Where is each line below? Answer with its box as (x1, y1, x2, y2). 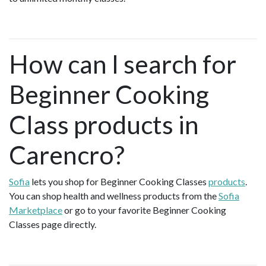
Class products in (9, 109, 199, 140)
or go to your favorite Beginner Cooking (62, 204, 226, 216)
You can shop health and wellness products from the (9, 189, 218, 201)
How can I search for (9, 48, 236, 79)
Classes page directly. (9, 218, 98, 230)
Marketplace (9, 204, 62, 216)
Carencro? (9, 139, 125, 170)
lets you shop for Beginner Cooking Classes (30, 175, 208, 187)
